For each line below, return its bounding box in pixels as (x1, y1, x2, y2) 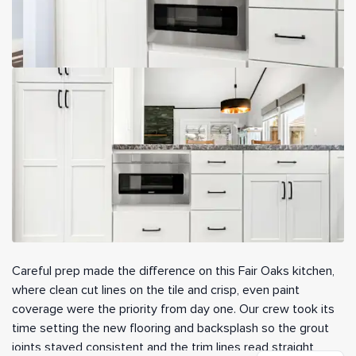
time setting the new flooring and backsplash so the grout (12, 320, 329, 337)
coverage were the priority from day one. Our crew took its (12, 301, 335, 318)
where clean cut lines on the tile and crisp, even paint (12, 282, 300, 299)
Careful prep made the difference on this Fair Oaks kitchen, (12, 263, 335, 280)
